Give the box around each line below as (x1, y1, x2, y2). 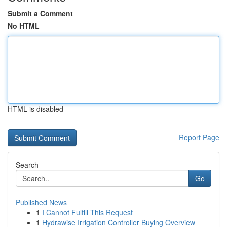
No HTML (8, 21, 40, 31)
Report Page (179, 132, 219, 142)
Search (16, 160, 39, 170)
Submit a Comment (8, 8, 73, 18)
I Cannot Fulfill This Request (42, 207, 133, 217)
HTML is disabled (8, 104, 63, 114)
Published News (16, 197, 67, 207)
